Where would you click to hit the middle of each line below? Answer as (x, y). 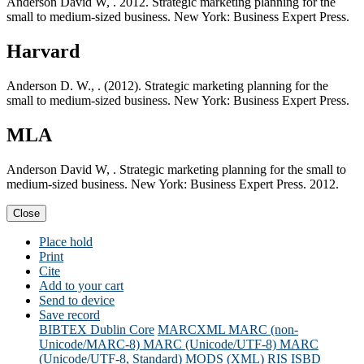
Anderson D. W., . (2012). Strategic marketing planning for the (167, 86)
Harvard (43, 52)
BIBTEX (63, 330)
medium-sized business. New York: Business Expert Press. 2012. (173, 184)
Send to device (77, 301)
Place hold (66, 242)
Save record (69, 315)
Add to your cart (81, 286)
